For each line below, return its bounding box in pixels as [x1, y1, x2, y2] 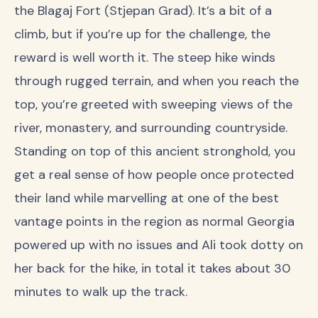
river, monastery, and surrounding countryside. [14, 119, 287, 137]
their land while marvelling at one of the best [14, 190, 279, 207]
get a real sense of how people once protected [14, 166, 294, 184]
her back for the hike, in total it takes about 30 [14, 260, 290, 278]
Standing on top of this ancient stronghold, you [14, 143, 295, 160]
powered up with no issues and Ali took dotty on [14, 236, 303, 254]
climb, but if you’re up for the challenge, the [14, 26, 270, 43]
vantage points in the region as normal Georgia [14, 213, 295, 231]
